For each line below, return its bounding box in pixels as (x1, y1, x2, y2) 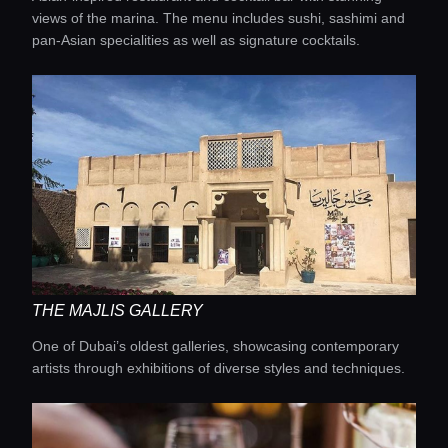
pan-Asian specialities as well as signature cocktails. (32, 32, 360, 48)
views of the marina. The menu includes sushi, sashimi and (32, 10, 405, 26)
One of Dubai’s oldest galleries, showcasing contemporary (32, 338, 399, 354)
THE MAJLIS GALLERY (32, 302, 203, 319)
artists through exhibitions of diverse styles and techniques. (32, 360, 405, 376)
